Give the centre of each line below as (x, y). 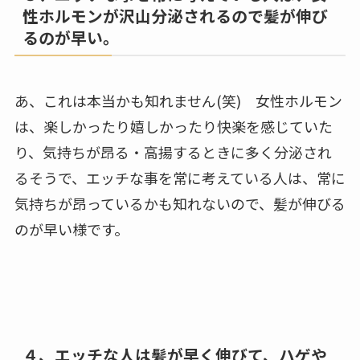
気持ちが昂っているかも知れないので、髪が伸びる (180, 204)
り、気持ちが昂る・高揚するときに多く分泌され (173, 152)
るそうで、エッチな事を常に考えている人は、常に (180, 178)
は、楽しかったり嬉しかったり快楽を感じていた (173, 127)
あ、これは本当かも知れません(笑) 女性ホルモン (178, 101)
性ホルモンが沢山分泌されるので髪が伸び (175, 16)
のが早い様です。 (71, 229)
